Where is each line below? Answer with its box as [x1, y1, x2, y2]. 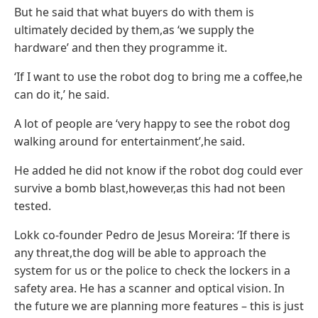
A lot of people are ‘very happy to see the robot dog [14, 115, 290, 131]
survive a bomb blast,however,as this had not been [14, 180, 285, 196]
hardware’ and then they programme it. [14, 39, 227, 55]
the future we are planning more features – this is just [14, 297, 304, 314]
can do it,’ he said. [14, 86, 109, 102]
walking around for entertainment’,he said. [14, 133, 245, 149]
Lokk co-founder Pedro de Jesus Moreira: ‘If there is [14, 226, 290, 243]
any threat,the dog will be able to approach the [14, 244, 266, 261]
